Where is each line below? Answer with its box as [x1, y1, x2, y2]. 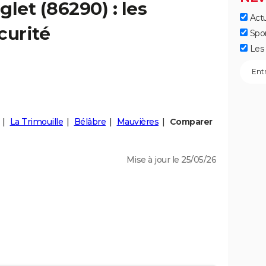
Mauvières [116, 116, 159, 127]
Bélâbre [74, 116, 106, 127]
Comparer [169, 116, 213, 127]
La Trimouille [9, 116, 63, 127]
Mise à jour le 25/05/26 [126, 154, 216, 165]
